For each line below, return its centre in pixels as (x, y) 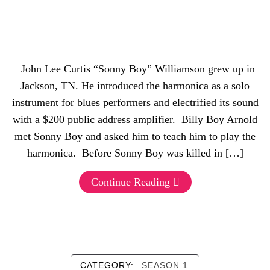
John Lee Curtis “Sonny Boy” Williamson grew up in (135, 69)
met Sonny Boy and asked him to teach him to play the (135, 136)
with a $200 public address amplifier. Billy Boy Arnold (135, 119)
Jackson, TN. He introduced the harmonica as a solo (135, 86)
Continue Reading (130, 182)
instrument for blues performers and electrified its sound (135, 102)
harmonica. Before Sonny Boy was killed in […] (135, 153)
